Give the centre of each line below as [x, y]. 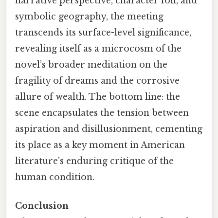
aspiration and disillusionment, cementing [109, 129]
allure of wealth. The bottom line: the [98, 97]
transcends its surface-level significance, [103, 32]
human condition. [55, 177]
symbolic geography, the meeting [89, 16]
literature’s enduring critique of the [94, 161]
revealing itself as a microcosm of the [98, 48]
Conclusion [42, 206]
